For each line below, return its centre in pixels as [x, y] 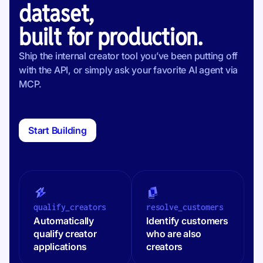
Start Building [58, 130]
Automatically [64, 221]
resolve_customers [185, 207]
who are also [174, 234]
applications [60, 247]
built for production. [111, 37]
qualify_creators [70, 207]
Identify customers [187, 221]
